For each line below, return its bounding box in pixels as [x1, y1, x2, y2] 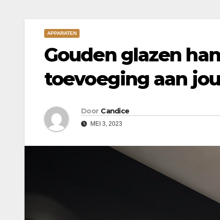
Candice [101, 107, 130, 116]
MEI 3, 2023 [89, 120, 122, 128]
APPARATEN [47, 30, 77, 36]
